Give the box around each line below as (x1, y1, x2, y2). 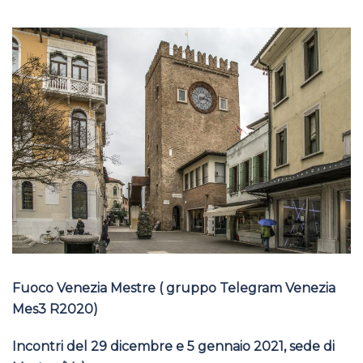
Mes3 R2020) (12, 301, 98, 317)
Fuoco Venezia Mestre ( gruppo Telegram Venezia (12, 280, 335, 296)
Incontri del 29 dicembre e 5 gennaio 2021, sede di (12, 338, 335, 354)
